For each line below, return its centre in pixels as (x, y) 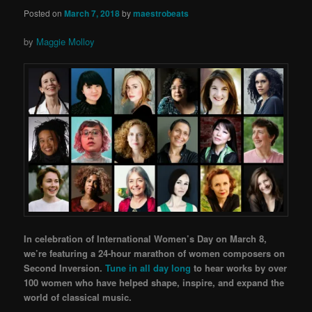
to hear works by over (239, 268)
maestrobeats (161, 14)
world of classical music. (78, 297)
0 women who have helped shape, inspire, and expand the (159, 283)
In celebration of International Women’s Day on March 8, (146, 239)
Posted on (44, 13)
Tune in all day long (148, 268)
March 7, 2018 (92, 14)
